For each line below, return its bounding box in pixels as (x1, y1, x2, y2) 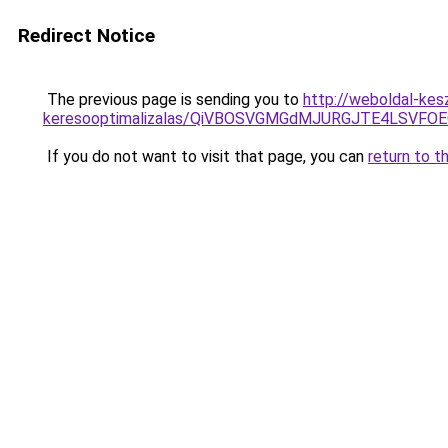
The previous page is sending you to (43, 90, 303, 109)
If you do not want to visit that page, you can (43, 147, 368, 166)
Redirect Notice (18, 24, 155, 47)
